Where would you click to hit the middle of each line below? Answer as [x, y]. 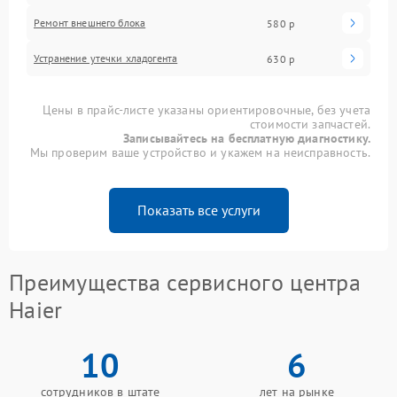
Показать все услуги [198, 210]
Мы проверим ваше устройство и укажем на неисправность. [200, 152]
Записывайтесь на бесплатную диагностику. [247, 138]
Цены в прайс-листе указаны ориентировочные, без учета [206, 110]
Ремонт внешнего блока [90, 23]
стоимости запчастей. [310, 124]
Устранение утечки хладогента [106, 58]
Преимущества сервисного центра [185, 282]
